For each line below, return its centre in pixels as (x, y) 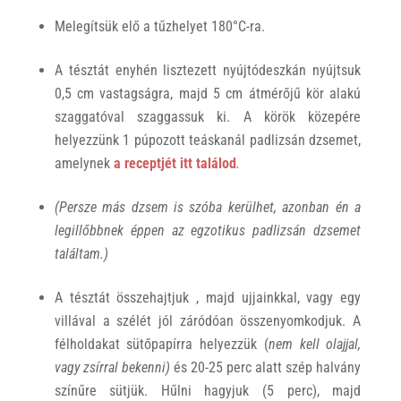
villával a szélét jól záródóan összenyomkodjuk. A (208, 321)
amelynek (84, 164)
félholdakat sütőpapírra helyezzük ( (161, 345)
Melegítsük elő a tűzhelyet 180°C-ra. (159, 27)
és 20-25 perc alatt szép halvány (265, 368)
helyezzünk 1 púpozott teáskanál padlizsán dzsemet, (208, 141)
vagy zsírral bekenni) (112, 368)
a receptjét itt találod (175, 164)
